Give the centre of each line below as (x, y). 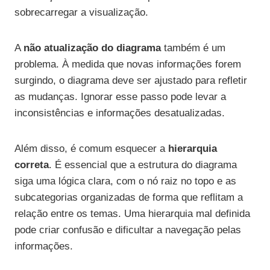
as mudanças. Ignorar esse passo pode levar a (120, 97)
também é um (193, 48)
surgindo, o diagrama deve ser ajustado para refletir (131, 81)
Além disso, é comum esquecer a (91, 149)
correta (32, 165)
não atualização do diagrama (92, 48)
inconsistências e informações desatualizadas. (120, 113)
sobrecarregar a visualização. (81, 13)
